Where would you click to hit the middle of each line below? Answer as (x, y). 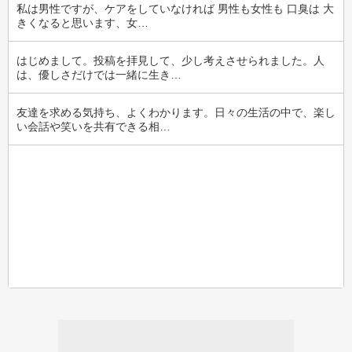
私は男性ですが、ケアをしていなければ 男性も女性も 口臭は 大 (175, 9)
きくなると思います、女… (82, 23)
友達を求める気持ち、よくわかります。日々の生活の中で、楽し (176, 112)
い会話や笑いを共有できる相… (93, 126)
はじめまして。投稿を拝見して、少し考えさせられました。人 (170, 60)
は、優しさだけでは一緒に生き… (99, 75)
